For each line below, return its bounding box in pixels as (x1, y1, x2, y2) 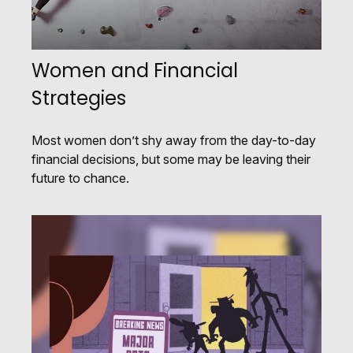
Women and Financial (32, 57, 238, 84)
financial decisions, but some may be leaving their (32, 150, 310, 167)
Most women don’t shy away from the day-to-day (32, 132, 316, 148)
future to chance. (32, 169, 129, 186)
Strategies (32, 84, 126, 111)
